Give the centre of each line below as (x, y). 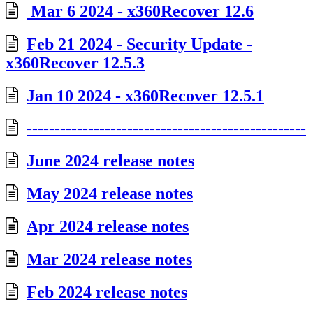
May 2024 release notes (110, 194)
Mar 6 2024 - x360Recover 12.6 (140, 11)
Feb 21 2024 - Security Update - (139, 44)
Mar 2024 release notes (109, 260)
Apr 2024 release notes (108, 227)
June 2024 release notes (110, 161)
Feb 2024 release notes (107, 292)
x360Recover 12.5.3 (75, 63)
